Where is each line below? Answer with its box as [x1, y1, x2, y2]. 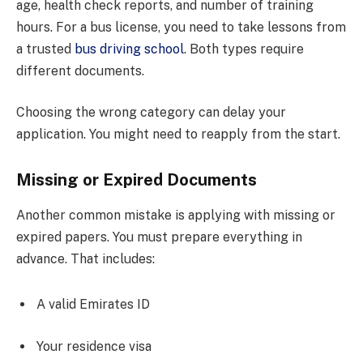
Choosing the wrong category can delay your [16, 105, 286, 121]
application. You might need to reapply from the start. [16, 126, 340, 143]
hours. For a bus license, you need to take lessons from [16, 19, 346, 35]
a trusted [16, 41, 75, 57]
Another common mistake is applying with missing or [16, 207, 335, 224]
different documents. [16, 62, 144, 79]
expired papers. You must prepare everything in [16, 229, 302, 246]
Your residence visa [36, 338, 152, 354]
